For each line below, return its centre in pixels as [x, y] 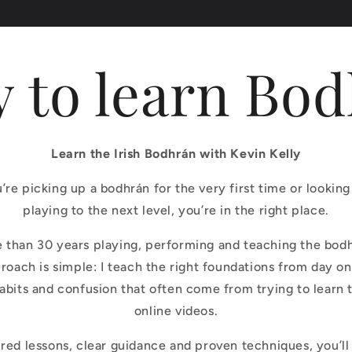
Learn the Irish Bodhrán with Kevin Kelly [176, 154]
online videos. [176, 311]
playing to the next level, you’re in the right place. [176, 210]
